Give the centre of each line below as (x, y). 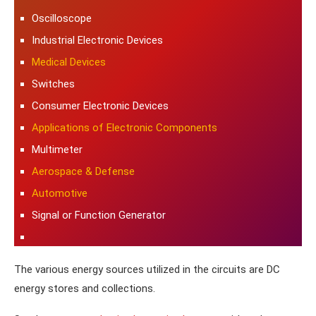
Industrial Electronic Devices (97, 40)
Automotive (60, 193)
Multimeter (57, 149)
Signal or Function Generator (99, 215)
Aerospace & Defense (83, 171)
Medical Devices (69, 62)
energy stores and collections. (85, 288)
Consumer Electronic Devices (100, 105)
